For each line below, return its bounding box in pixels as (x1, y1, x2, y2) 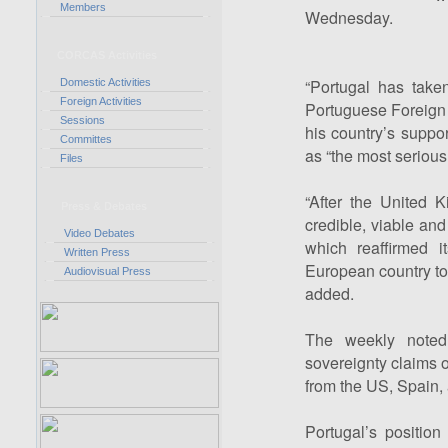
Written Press (63, 246, 130, 258)
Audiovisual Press (63, 265, 151, 277)
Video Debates (63, 227, 135, 239)
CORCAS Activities (56, 49, 157, 61)
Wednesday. (304, 6, 393, 29)
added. (304, 282, 354, 305)
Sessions (59, 114, 105, 126)
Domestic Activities (59, 76, 151, 88)
